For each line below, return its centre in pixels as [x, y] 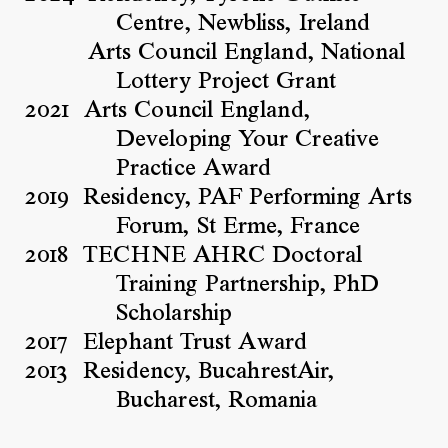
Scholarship [174, 313]
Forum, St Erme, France [238, 226]
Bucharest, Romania [217, 400]
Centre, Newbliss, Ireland [243, 23]
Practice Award [194, 168]
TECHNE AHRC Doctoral [222, 255]
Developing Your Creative [248, 139]
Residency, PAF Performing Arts [247, 197]
